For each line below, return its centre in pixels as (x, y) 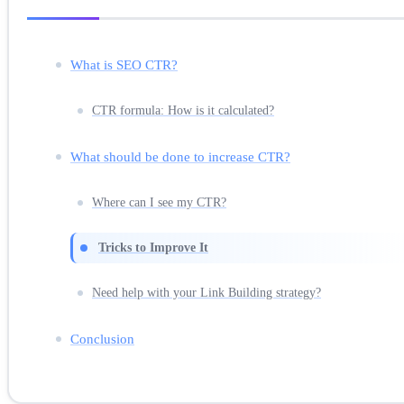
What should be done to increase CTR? (180, 156)
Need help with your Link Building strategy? (207, 292)
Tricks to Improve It (153, 247)
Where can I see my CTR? (159, 202)
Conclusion (102, 338)
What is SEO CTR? (124, 64)
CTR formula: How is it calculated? (183, 110)
